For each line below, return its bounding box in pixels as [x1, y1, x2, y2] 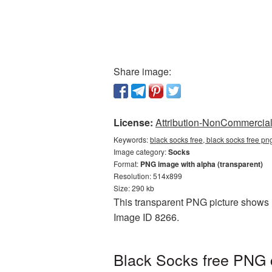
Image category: [114, 146, 168, 157]
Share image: [114, 64, 171, 78]
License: [114, 115, 153, 129]
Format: [114, 158, 140, 169]
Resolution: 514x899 [114, 171, 182, 181]
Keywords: [114, 134, 150, 144]
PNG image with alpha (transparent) [140, 158, 263, 169]
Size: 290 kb [114, 183, 154, 193]
